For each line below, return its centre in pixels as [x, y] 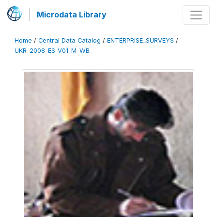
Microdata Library [72, 15]
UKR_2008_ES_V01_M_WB [52, 51]
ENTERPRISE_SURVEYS [140, 40]
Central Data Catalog [70, 40]
